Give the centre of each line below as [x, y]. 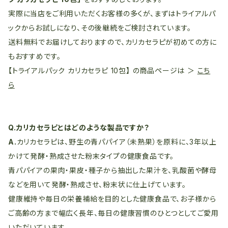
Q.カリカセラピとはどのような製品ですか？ [79, 127]
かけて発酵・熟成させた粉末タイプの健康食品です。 [91, 156]
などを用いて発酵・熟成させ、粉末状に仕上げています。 [97, 184]
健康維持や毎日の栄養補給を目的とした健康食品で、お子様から [112, 199]
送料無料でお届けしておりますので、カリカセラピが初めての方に [112, 42]
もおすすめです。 [35, 56]
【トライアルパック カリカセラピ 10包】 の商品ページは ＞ [103, 70]
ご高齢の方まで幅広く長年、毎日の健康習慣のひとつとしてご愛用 [113, 213]
